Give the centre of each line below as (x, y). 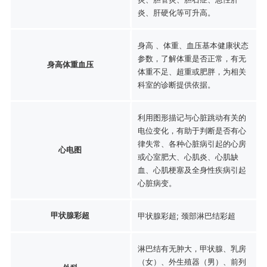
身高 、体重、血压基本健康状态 (193, 45)
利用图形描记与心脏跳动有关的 (192, 117)
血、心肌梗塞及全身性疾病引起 (192, 170)
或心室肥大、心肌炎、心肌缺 (188, 156)
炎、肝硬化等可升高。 (176, 12)
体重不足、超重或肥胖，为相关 (192, 71)
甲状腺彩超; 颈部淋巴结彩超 (186, 215)
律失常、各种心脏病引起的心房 (192, 143)
